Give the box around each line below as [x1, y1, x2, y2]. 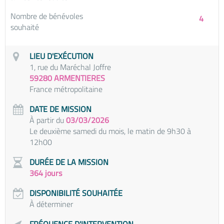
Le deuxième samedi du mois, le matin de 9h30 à [29, 125, 191, 137]
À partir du [29, 114, 66, 126]
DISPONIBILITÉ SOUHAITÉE [29, 187, 122, 199]
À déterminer [29, 198, 73, 210]
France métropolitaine [29, 83, 102, 95]
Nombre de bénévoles [10, 10, 83, 22]
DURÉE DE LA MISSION [29, 156, 108, 168]
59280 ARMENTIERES [29, 72, 105, 84]
